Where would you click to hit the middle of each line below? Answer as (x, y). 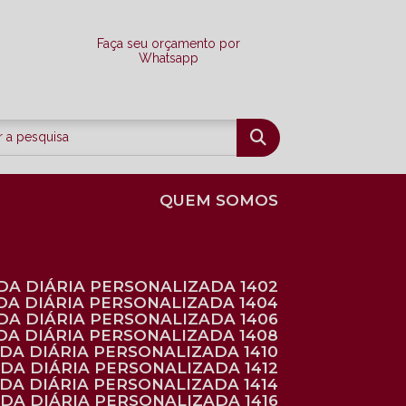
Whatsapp (169, 58)
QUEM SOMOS (225, 200)
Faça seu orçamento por (169, 43)
